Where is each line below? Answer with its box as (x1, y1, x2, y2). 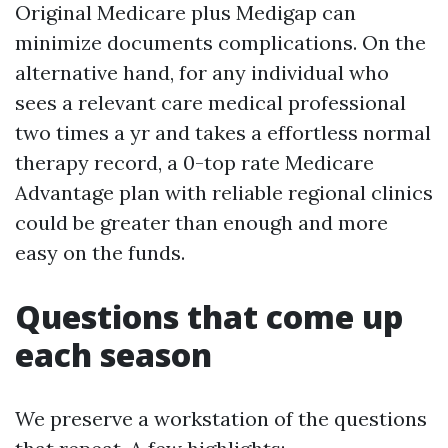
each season (15, 333, 212, 376)
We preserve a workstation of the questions (15, 406, 427, 431)
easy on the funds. (15, 240, 185, 265)
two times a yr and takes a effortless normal (15, 120, 431, 145)
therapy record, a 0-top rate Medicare (15, 150, 374, 175)
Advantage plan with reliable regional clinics (15, 180, 433, 205)
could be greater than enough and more (15, 210, 388, 235)
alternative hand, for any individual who (15, 60, 389, 85)
